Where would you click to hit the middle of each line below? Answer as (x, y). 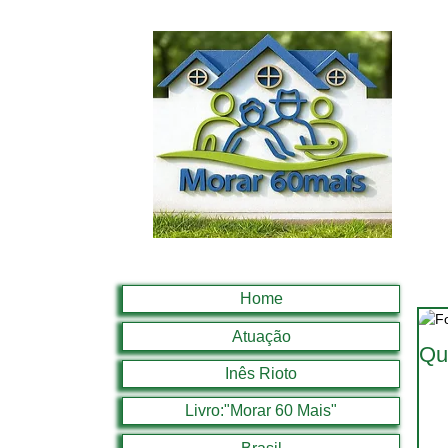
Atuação (261, 336)
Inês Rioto (261, 373)
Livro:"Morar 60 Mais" (261, 411)
